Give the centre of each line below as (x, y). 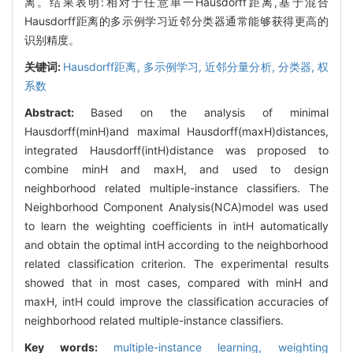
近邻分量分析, (242, 66)
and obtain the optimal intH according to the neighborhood (176, 244)
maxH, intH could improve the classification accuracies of (176, 301)
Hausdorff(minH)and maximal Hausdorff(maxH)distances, (176, 131)
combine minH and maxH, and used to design (176, 169)
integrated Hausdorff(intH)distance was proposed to (176, 150)
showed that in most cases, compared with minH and (176, 282)
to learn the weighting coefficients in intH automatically (176, 225)
